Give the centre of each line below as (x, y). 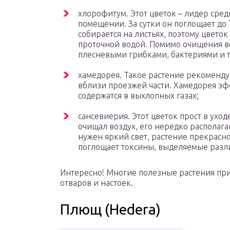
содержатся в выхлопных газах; (138, 96)
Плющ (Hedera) (110, 209)
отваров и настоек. (97, 183)
